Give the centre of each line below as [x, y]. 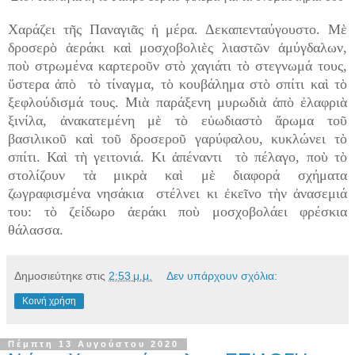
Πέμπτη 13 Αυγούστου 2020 [94, 344]
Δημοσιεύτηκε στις [61, 275]
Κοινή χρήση [49, 301]
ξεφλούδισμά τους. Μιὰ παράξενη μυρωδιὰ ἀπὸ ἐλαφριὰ [177, 102]
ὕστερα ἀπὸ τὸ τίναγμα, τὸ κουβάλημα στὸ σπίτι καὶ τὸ [177, 84]
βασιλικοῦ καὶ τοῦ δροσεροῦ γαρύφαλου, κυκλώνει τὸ [177, 138]
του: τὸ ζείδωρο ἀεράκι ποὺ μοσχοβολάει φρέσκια [177, 211]
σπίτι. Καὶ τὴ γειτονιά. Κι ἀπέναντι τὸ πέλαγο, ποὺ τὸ [177, 157]
